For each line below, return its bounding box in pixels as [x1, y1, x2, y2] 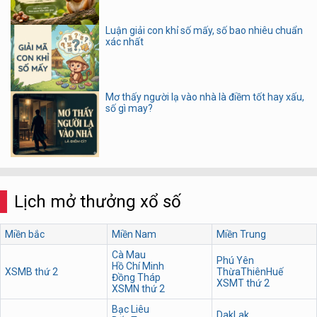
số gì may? [105, 102, 153, 114]
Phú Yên [217, 255, 255, 267]
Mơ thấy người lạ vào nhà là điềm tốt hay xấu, [105, 91, 304, 103]
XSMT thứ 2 [217, 277, 270, 289]
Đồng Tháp [112, 272, 161, 284]
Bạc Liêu [112, 304, 150, 316]
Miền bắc [5, 229, 45, 241]
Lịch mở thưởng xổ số [14, 192, 181, 212]
